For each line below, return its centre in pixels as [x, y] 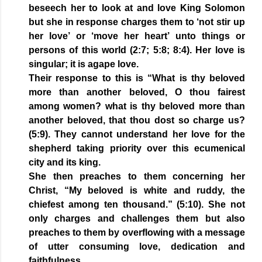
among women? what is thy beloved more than [137, 106]
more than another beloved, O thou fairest [137, 92]
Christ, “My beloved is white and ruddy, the [137, 191]
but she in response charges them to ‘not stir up [137, 22]
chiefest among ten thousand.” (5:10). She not [137, 205]
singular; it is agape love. [85, 64]
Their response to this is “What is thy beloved [137, 78]
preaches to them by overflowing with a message [137, 233]
